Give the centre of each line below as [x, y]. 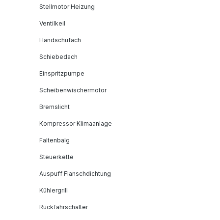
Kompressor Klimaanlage [76, 123]
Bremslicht [55, 107]
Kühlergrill [54, 190]
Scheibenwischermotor [73, 90]
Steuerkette [56, 157]
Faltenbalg [55, 140]
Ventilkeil [52, 23]
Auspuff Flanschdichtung [75, 173]
